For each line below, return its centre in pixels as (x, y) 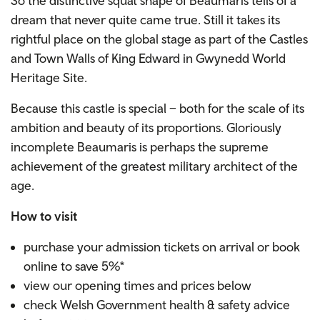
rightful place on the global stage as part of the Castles (159, 39)
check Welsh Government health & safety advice (157, 304)
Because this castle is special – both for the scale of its (157, 108)
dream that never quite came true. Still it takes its (145, 19)
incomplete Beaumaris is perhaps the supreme (140, 146)
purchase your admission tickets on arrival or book (162, 246)
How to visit (44, 216)
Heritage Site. (49, 77)
